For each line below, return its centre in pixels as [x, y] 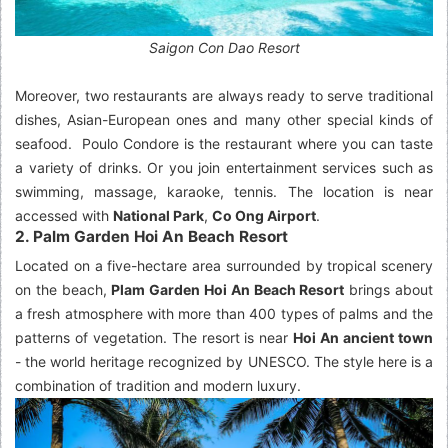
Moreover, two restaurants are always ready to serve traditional [224, 95]
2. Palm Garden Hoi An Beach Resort [151, 236]
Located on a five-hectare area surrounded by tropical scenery [224, 265]
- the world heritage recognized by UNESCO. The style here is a [224, 361]
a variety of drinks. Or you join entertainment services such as [224, 167]
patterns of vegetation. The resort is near [154, 337]
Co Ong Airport [264, 215]
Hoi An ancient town [363, 337]
